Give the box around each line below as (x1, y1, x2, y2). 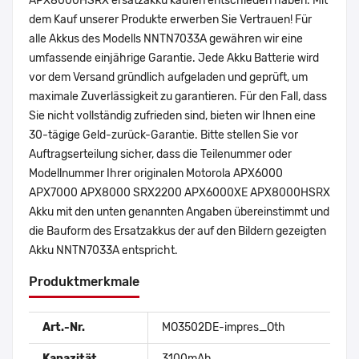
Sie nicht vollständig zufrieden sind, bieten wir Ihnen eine (29, 109, 316, 123)
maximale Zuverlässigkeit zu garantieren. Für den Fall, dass (29, 90, 327, 104)
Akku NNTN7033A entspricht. (29, 244, 178, 258)
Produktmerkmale (29, 274, 139, 290)
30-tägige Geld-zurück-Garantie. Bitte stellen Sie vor (29, 128, 298, 143)
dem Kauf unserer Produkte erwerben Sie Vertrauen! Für (29, 13, 312, 27)
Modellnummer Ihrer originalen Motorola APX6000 (29, 167, 283, 181)
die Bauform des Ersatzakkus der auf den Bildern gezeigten (29, 224, 326, 239)
